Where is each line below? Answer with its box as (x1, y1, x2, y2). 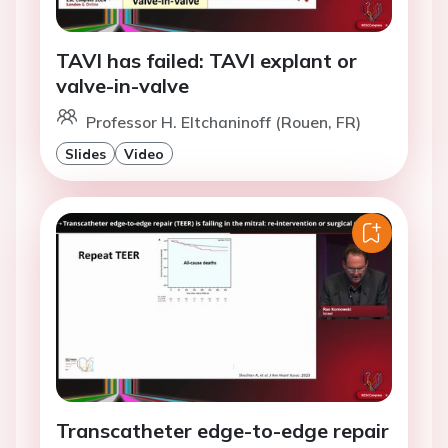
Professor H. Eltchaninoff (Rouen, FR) (86, 112, 361, 133)
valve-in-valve (56, 73, 189, 99)
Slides (65, 145, 106, 163)
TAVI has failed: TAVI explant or (56, 48, 357, 74)
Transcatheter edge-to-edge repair (56, 418, 389, 444)
